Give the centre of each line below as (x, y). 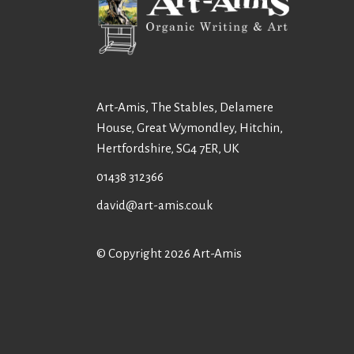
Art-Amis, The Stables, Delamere (185, 107)
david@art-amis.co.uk (154, 205)
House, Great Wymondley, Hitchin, (190, 128)
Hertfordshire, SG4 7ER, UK (168, 148)
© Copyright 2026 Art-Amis (169, 253)
